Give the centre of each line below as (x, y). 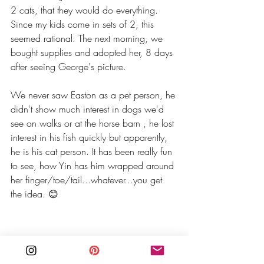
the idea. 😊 (34, 194)
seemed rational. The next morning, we (88, 39)
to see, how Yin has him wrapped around (94, 166)
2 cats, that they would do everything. (86, 10)
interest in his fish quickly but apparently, (90, 138)
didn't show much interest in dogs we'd (89, 109)
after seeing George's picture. (70, 67)
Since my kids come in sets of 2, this (84, 24)
